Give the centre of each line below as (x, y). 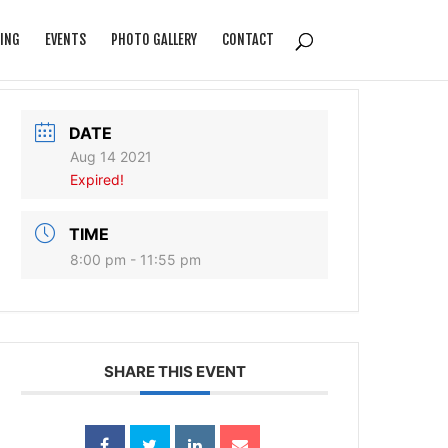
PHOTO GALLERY (153, 39)
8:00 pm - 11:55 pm (136, 259)
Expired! (97, 179)
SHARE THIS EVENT (174, 371)
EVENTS (65, 39)
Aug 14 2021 (111, 156)
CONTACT (247, 39)
